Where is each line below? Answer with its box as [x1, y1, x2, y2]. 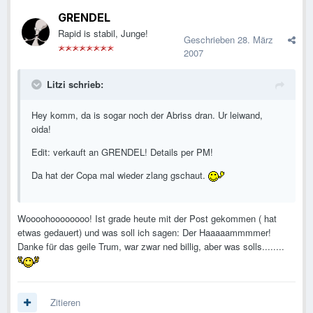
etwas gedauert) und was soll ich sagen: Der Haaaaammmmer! [17, 226, 271, 240]
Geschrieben [184, 33, 238, 47]
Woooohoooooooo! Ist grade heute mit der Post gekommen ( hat [17, 212, 277, 226]
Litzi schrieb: [47, 78, 103, 92]
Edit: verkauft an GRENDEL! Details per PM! [31, 145, 213, 159]
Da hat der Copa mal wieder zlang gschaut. [31, 168, 208, 182]
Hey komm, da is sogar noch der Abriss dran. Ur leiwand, [31, 108, 263, 122]
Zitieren [50, 296, 80, 310]
